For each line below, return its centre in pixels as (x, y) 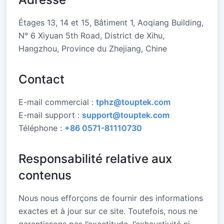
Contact (41, 79)
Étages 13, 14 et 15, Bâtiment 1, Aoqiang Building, (111, 22)
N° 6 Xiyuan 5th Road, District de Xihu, (91, 35)
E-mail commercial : (57, 102)
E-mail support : (50, 115)
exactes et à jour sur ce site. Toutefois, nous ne (108, 211)
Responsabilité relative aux (95, 159)
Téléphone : (41, 128)
